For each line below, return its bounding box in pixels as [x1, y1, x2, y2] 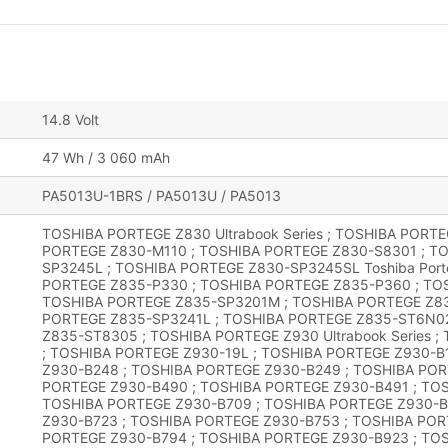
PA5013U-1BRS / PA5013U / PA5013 [42, 187, 281, 205]
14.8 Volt [42, 111, 99, 129]
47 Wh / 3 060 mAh [42, 149, 170, 167]
